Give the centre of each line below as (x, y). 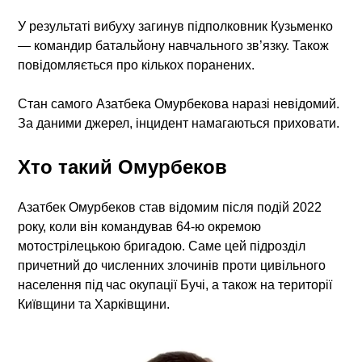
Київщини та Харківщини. (94, 304)
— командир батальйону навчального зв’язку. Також (174, 45)
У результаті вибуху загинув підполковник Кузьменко (176, 26)
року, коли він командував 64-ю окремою (140, 226)
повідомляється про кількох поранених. (137, 65)
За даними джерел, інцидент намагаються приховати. (179, 123)
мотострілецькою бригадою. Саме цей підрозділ (162, 246)
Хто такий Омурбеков (123, 166)
